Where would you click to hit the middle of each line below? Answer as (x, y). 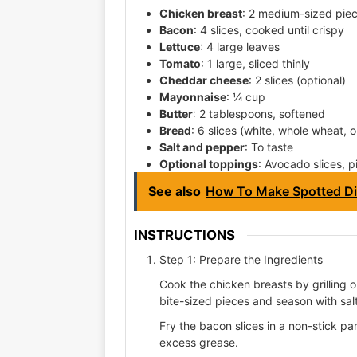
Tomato (180, 64)
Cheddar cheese (204, 80)
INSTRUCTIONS (184, 235)
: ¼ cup (246, 97)
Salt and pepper (202, 147)
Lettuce (180, 47)
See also (175, 192)
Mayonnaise (193, 97)
